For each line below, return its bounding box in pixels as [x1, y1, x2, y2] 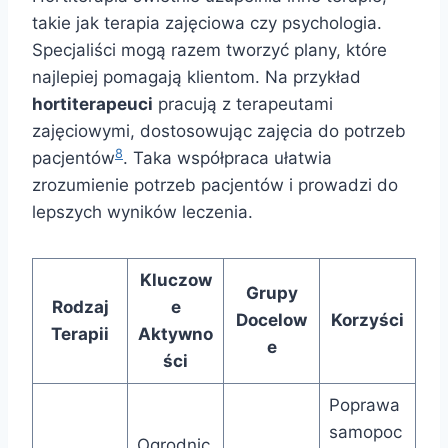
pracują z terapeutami [153, 94, 333, 115]
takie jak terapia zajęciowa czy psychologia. [32, 13, 382, 34]
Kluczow [139, 270, 212, 291]
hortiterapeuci [32, 94, 153, 115]
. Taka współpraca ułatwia [123, 148, 332, 169]
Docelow [236, 310, 307, 331]
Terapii [51, 324, 109, 345]
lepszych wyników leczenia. [32, 202, 253, 223]
